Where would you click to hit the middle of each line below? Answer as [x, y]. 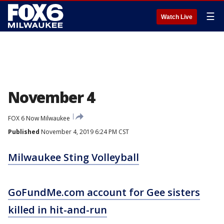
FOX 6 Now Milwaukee [39, 118]
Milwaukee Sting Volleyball [73, 157]
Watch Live [177, 17]
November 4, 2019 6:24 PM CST [84, 132]
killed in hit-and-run [57, 210]
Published [24, 132]
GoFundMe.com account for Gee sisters [104, 192]
